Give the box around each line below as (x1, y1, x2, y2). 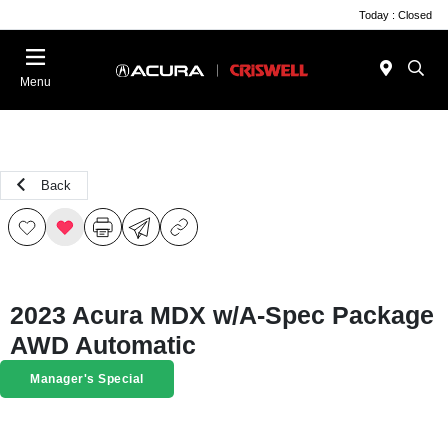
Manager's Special (30, 372, 144, 386)
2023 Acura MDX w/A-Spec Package (10, 301, 434, 329)
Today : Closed (359, 8, 432, 21)
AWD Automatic (10, 331, 196, 359)
